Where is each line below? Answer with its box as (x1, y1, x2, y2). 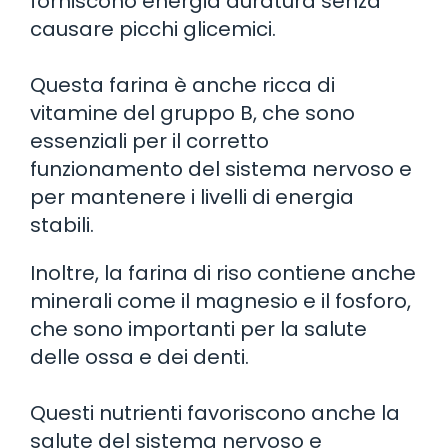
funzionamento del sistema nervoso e (30, 154, 412, 183)
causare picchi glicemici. (30, 14, 276, 43)
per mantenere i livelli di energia (30, 182, 354, 211)
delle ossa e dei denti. (30, 342, 249, 371)
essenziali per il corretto (30, 126, 269, 155)
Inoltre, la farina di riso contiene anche (30, 258, 416, 287)
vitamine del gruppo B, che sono (30, 98, 355, 127)
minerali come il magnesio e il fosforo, (30, 286, 411, 315)
